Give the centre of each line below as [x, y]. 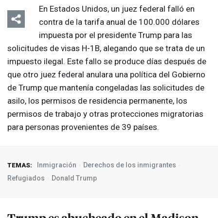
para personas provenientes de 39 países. [83, 127]
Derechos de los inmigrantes [130, 165]
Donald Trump [74, 178]
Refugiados [26, 178]
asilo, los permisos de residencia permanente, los [97, 101]
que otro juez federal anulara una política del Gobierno [106, 75]
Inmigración [57, 165]
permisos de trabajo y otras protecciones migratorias [105, 114]
